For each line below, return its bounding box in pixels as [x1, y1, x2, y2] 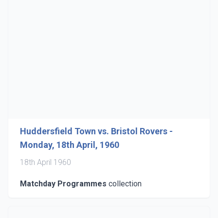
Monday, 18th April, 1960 [20, 140, 119, 150]
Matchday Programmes [20, 179, 107, 188]
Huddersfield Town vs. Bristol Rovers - [20, 126, 173, 136]
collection [107, 179, 142, 188]
